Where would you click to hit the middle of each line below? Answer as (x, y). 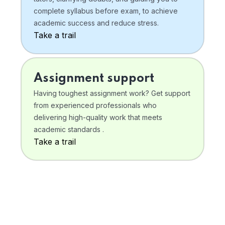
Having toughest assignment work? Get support (112, 93)
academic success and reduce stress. (96, 23)
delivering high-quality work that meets (98, 118)
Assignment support (94, 79)
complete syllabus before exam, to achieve (106, 11)
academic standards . (69, 130)
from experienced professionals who (95, 105)
